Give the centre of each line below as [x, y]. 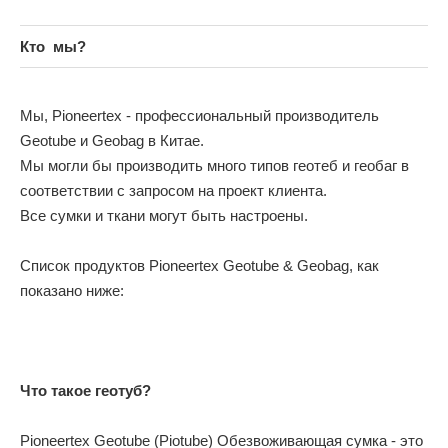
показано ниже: [72, 290]
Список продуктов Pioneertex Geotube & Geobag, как [199, 265]
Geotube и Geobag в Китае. [112, 140]
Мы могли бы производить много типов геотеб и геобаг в [214, 165]
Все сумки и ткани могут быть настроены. [164, 215]
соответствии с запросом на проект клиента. [173, 190]
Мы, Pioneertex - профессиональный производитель [199, 115]
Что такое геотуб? [85, 390]
